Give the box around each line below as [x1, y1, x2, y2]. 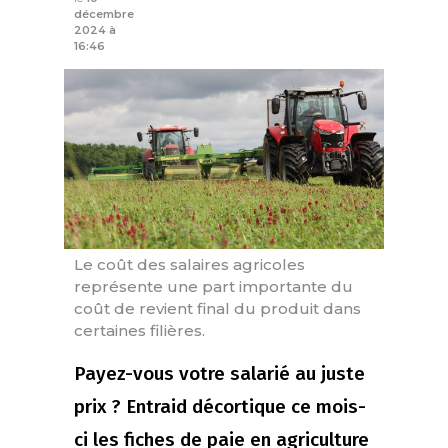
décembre [74, 7, 134, 22]
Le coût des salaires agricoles [74, 255, 305, 275]
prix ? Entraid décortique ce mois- [74, 395, 366, 419]
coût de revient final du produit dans [74, 299, 361, 319]
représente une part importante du [74, 277, 353, 297]
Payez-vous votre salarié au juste [74, 362, 365, 386]
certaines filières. [74, 321, 205, 341]
